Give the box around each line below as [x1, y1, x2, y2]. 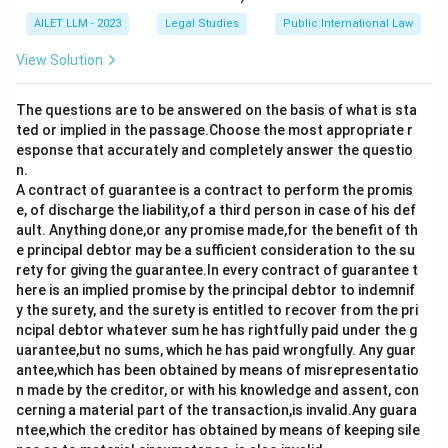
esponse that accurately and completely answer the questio [16, 142, 413, 158]
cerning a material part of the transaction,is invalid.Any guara [16, 402, 417, 418]
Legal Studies [165, 17, 239, 30]
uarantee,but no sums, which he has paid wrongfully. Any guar [16, 342, 416, 358]
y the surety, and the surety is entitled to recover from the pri [16, 302, 418, 318]
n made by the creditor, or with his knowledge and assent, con [16, 382, 419, 398]
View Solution [16, 52, 103, 68]
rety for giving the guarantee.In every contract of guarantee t [16, 262, 418, 278]
